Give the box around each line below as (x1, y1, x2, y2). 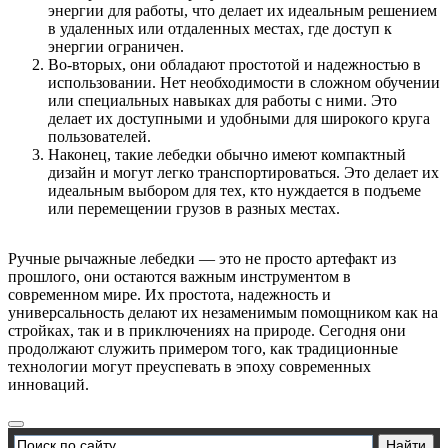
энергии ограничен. (48, 38, 184, 56)
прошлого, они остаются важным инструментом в (8, 268, 351, 286)
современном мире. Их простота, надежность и (8, 286, 331, 304)
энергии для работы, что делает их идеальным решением (48, 2, 437, 20)
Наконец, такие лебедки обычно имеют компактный (48, 146, 406, 164)
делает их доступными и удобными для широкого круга (48, 110, 430, 128)
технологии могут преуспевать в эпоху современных (8, 358, 371, 376)
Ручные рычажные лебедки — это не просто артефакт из (8, 250, 396, 268)
